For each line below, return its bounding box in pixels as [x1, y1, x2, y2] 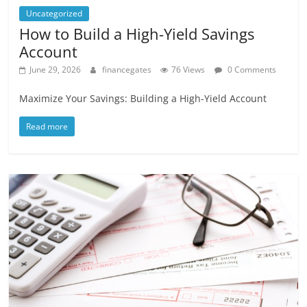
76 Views [171, 64, 206, 76]
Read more [26, 121, 69, 133]
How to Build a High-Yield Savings [19, 23, 255, 45]
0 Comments [225, 64, 277, 76]
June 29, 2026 [29, 64, 82, 76]
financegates [102, 64, 154, 76]
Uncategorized [26, 8, 83, 20]
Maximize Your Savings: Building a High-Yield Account [19, 92, 267, 106]
